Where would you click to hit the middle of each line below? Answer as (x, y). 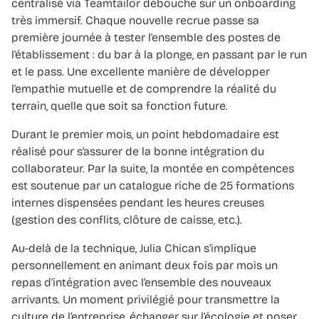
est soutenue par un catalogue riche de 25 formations (153, 185)
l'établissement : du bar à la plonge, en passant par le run (159, 54)
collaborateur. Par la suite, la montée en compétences (153, 168)
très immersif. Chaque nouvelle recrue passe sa (135, 20)
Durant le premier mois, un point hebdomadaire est (145, 134)
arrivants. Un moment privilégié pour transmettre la (146, 299)
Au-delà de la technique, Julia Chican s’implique (134, 248)
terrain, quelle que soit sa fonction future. (120, 105)
